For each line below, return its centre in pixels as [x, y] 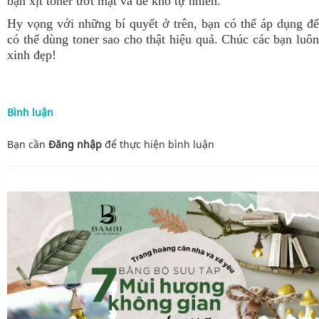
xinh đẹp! [33, 54]
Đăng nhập [75, 144]
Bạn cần [28, 144]
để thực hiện [135, 144]
